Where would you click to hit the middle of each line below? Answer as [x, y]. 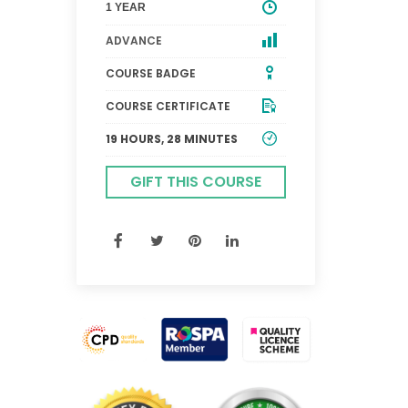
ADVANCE [133, 40]
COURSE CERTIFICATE [168, 106]
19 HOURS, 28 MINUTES [171, 138]
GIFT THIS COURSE [195, 181]
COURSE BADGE [150, 73]
